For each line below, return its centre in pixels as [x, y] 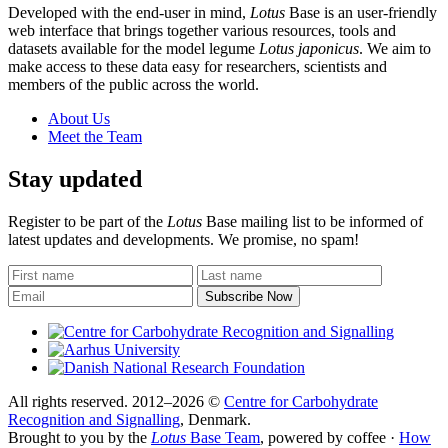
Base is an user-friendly [361, 13]
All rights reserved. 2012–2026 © [116, 401]
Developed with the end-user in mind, [129, 13]
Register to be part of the [87, 221]
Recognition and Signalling [94, 419]
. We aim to [395, 49]
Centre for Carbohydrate [301, 401]
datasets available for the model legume [133, 49]
